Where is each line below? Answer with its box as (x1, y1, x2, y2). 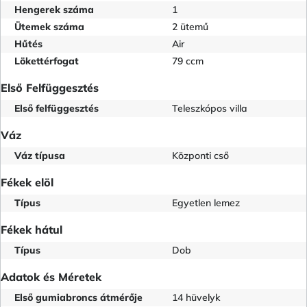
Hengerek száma (14, 3, 94, 16)
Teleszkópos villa (172, 101, 247, 114)
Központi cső (172, 149, 229, 162)
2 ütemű (172, 20, 208, 33)
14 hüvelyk (172, 291, 220, 304)
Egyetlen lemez (172, 196, 240, 209)
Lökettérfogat (14, 54, 79, 67)
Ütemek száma (14, 20, 84, 33)
